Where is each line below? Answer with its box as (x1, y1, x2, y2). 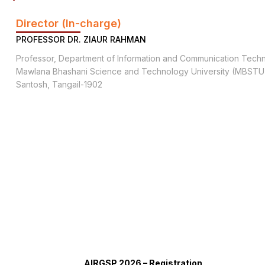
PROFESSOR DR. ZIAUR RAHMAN (16, 34, 146, 44)
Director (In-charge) (16, 17, 121, 30)
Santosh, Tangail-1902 (16, 79, 102, 89)
